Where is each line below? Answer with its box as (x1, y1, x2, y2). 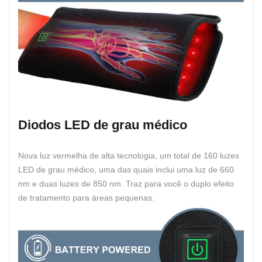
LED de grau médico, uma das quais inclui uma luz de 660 (18, 164, 234, 174)
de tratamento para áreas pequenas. (18, 192, 154, 202)
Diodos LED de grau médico (18, 117, 187, 132)
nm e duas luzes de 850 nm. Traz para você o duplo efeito (18, 178, 234, 188)
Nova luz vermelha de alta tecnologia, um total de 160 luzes (18, 150, 239, 160)
